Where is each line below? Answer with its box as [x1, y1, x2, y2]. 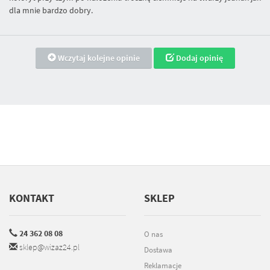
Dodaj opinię [174, 52, 223, 63]
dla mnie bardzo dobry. [9, 4, 93, 16]
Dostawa [144, 244, 172, 255]
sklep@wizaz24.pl [19, 241, 80, 253]
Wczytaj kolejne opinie [55, 52, 140, 63]
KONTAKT [9, 190, 54, 205]
